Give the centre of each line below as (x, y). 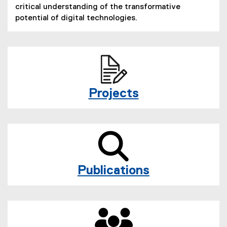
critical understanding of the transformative (98, 7)
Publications (113, 171)
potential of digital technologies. (76, 18)
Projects (113, 93)
